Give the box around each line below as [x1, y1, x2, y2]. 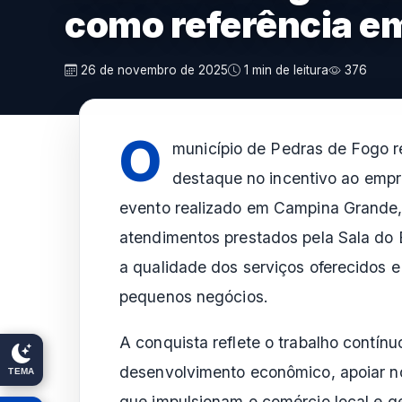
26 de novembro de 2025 [77, 63, 228, 77]
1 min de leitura [240, 63, 328, 77]
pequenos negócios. [119, 287, 268, 306]
